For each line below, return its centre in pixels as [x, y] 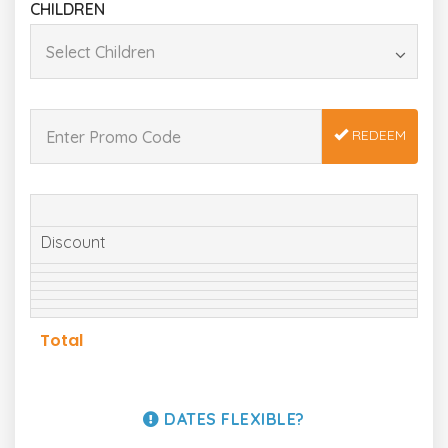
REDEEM [377, 135]
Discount [73, 242]
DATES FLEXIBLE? [232, 419]
